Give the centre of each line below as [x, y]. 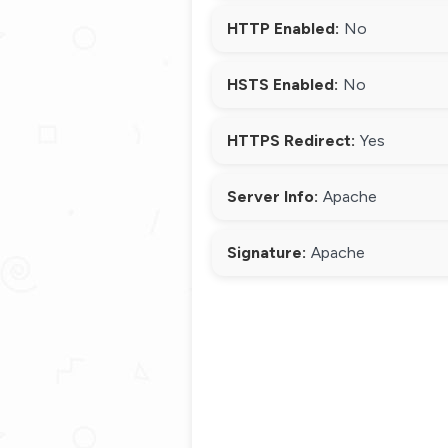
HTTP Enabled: [283, 28]
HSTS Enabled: [282, 84]
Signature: [266, 252]
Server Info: [272, 196]
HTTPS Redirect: [291, 140]
